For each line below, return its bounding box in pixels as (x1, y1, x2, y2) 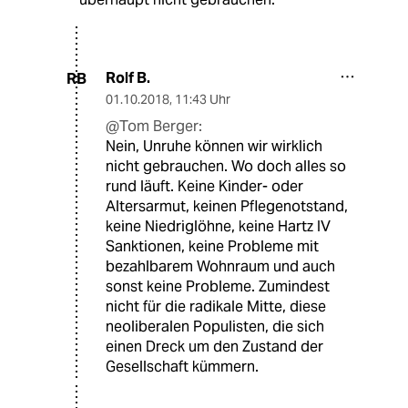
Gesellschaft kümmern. (106, 357, 259, 377)
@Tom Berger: (106, 117, 202, 137)
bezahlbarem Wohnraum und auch (106, 257, 335, 277)
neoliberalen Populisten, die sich (106, 317, 324, 337)
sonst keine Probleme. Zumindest (106, 277, 330, 297)
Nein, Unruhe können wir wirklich (106, 137, 322, 157)
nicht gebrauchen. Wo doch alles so (106, 157, 346, 177)
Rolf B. (106, 68, 150, 88)
